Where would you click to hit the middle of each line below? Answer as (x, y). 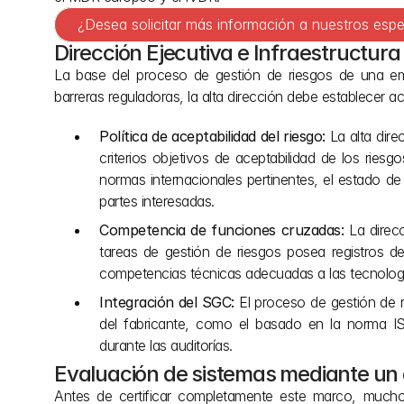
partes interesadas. (157, 201)
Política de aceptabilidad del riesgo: (212, 136)
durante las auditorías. (166, 345)
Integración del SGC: (167, 302)
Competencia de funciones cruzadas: (222, 230)
